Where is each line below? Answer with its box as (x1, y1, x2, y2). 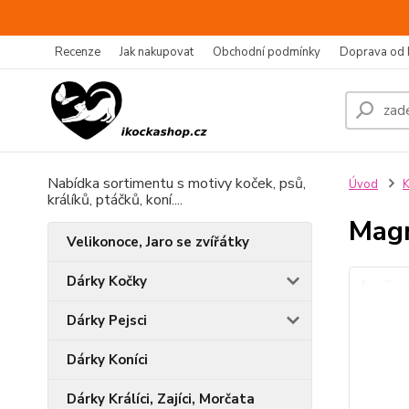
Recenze (55, 44, 100, 60)
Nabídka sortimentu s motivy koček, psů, (47, 173, 306, 194)
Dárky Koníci (67, 351, 148, 369)
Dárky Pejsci (67, 311, 147, 330)
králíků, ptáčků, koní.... (47, 190, 183, 210)
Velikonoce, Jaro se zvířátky (67, 233, 249, 251)
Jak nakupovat (120, 44, 194, 60)
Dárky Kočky (67, 272, 147, 290)
